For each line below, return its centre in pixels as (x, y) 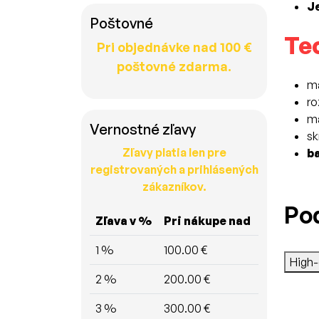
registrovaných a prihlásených (174, 169)
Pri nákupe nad (207, 220)
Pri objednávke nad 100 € (174, 47)
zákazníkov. (174, 186)
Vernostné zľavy (143, 129)
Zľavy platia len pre (174, 152)
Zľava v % (124, 220)
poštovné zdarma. (174, 66)
